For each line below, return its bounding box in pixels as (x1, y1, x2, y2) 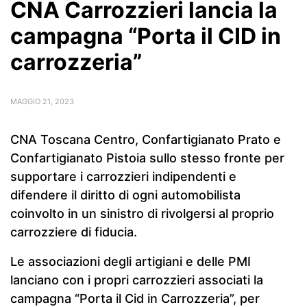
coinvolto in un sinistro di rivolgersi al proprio (10, 206, 274, 221)
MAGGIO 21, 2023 (10, 97, 74, 106)
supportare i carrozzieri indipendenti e (10, 169, 236, 184)
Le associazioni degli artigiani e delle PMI (10, 254, 251, 269)
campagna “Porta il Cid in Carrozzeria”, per (10, 291, 260, 306)
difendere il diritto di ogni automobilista (10, 188, 241, 202)
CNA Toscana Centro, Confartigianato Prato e (10, 132, 281, 147)
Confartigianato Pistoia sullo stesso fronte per (10, 151, 284, 165)
